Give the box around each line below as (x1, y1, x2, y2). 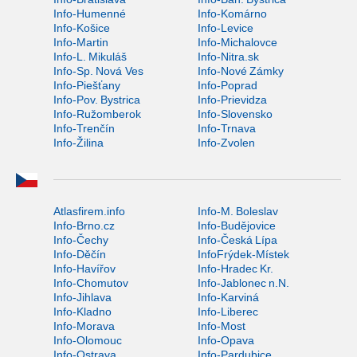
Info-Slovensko (197, 107, 273, 120)
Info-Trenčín (53, 121, 115, 135)
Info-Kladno (53, 304, 112, 318)
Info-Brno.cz (53, 218, 115, 232)
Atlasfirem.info (53, 204, 125, 218)
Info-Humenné (53, 6, 126, 20)
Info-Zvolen (197, 135, 255, 149)
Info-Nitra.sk (197, 49, 259, 63)
